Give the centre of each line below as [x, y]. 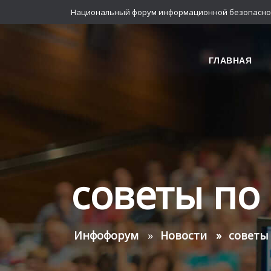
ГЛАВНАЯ [230, 60]
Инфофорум [106, 235]
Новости [184, 235]
